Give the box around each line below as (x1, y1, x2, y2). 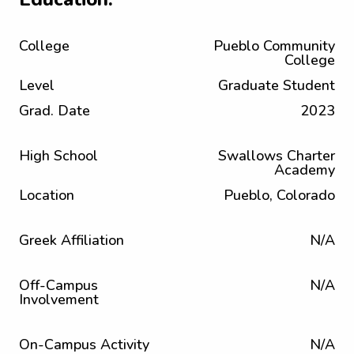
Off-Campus (19, 276, 98, 295)
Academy (274, 160, 335, 179)
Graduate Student (218, 76, 335, 95)
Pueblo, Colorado (224, 186, 335, 205)
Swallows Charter (218, 146, 335, 165)
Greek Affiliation (19, 231, 124, 250)
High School (19, 146, 98, 165)
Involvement (19, 290, 99, 309)
